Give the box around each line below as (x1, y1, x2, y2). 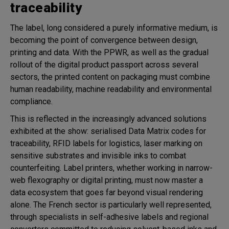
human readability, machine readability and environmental (10, 84, 212, 94)
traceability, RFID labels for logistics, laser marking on (10, 138, 202, 148)
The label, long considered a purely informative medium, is (10, 22, 218, 33)
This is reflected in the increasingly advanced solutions (10, 113, 207, 124)
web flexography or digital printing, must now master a (10, 175, 203, 185)
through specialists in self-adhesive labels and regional (10, 212, 209, 222)
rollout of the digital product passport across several (10, 59, 198, 70)
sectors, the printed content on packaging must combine (10, 72, 210, 82)
